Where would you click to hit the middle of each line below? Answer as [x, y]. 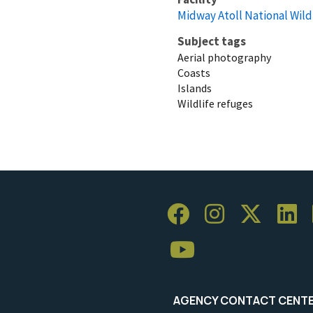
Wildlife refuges [215, 103]
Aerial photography [224, 57]
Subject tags [212, 41]
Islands [195, 88]
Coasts [194, 72]
